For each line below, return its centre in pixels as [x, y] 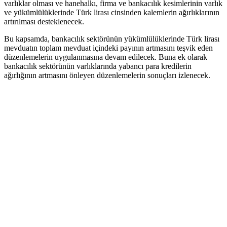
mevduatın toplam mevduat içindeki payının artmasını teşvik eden [108, 48]
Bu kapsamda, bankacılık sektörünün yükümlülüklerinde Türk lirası [112, 39]
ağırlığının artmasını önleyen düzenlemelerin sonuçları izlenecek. [107, 75]
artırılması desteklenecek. [44, 22]
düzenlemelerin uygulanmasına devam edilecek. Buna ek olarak [106, 57]
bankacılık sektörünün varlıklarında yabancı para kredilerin [98, 66]
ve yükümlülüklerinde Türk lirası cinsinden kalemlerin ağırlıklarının [112, 13]
